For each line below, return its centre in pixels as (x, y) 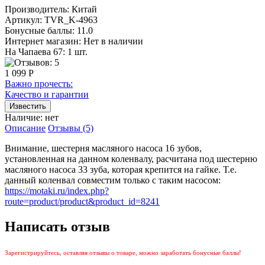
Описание (25, 128)
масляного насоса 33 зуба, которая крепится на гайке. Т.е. (121, 169)
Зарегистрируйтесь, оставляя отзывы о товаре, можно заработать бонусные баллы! (123, 252)
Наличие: (25, 117)
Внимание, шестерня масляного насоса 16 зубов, (103, 148)
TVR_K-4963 (71, 20)
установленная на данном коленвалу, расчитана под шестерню (131, 159)
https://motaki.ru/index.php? (57, 190)
